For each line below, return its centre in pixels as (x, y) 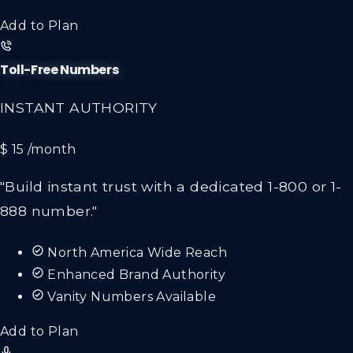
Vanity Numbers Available (132, 297)
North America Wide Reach (137, 253)
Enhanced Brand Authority (137, 275)
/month (52, 149)
